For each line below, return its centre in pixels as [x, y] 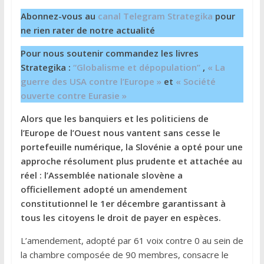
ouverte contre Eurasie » [73, 95]
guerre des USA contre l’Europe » [91, 81]
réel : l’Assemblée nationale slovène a [101, 175]
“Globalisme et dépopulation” [136, 67]
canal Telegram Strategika [155, 16]
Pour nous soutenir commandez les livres [109, 53]
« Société [195, 81]
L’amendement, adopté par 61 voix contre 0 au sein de [132, 240]
